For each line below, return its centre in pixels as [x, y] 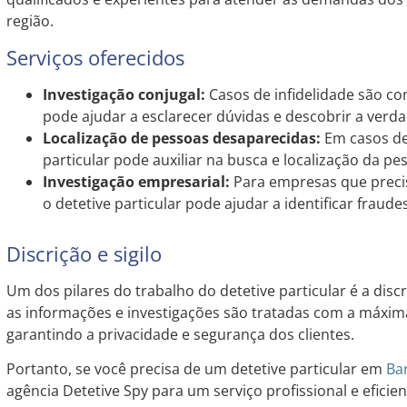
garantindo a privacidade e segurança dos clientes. [180, 334]
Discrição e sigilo [84, 253]
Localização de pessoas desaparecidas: [181, 138]
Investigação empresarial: [136, 181]
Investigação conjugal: [124, 94]
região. [30, 21]
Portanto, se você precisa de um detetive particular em [196, 369]
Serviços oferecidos [95, 57]
